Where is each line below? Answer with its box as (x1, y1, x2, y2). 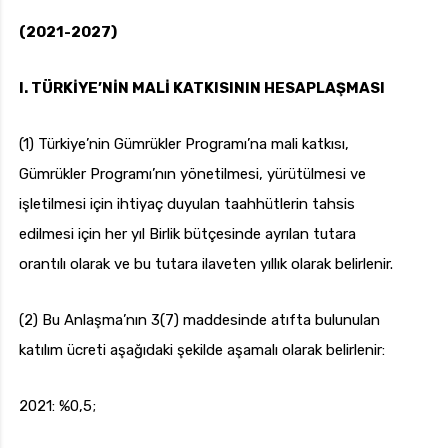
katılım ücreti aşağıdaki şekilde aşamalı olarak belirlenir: (19, 341, 385, 360)
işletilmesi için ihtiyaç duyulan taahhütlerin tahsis (19, 195, 355, 214)
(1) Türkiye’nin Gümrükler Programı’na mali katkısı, (19, 135, 349, 154)
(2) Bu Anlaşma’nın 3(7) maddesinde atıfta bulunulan (19, 311, 380, 330)
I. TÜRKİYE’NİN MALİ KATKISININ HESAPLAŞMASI (19, 79, 385, 98)
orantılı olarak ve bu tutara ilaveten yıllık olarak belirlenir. (19, 255, 393, 274)
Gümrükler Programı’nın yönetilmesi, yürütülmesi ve (19, 165, 366, 184)
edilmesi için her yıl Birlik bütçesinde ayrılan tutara (19, 225, 356, 244)
